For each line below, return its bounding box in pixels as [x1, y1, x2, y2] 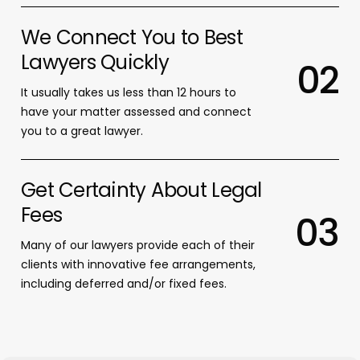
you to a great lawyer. [20, 123, 143, 140]
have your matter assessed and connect [20, 104, 252, 121]
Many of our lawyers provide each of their [20, 237, 255, 254]
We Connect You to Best [20, 23, 243, 52]
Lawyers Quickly [20, 48, 169, 77]
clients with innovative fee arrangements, [20, 256, 256, 273]
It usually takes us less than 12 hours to [20, 84, 236, 101]
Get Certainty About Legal [20, 176, 262, 205]
